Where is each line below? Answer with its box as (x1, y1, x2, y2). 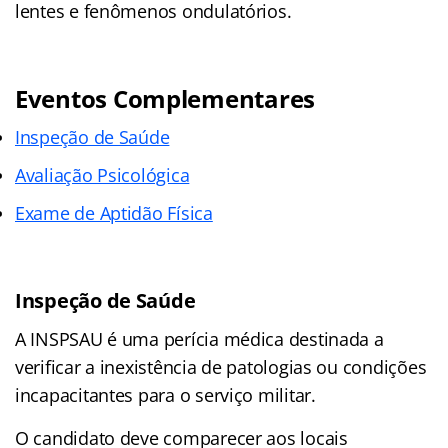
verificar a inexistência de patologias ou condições (15, 354, 427, 379)
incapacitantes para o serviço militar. (15, 382, 316, 407)
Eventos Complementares (15, 81, 316, 115)
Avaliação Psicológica (15, 162, 190, 187)
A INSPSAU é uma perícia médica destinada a (15, 326, 384, 351)
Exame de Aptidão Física (15, 200, 213, 225)
